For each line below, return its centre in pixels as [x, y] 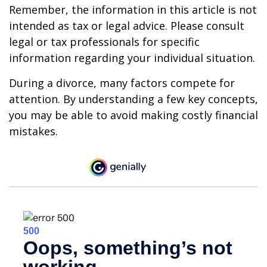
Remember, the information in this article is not [133, 9]
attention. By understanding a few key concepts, [133, 99]
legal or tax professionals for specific [104, 41]
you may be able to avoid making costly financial [133, 115]
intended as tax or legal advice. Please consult [127, 25]
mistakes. [33, 131]
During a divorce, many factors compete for [122, 83]
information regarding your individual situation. [132, 58]
